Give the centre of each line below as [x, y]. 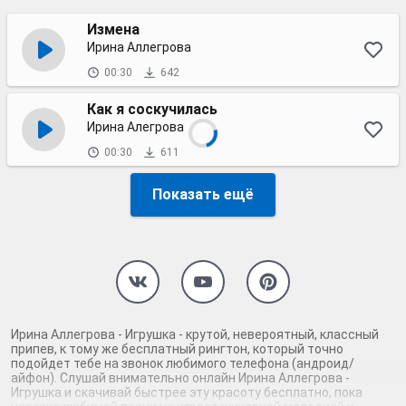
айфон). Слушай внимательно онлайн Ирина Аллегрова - [180, 378]
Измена [113, 29]
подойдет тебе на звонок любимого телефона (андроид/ [183, 363]
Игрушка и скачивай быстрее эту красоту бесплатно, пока [187, 392]
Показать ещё [203, 194]
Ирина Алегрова [135, 127]
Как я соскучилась [152, 109]
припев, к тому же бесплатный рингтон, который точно [177, 349]
